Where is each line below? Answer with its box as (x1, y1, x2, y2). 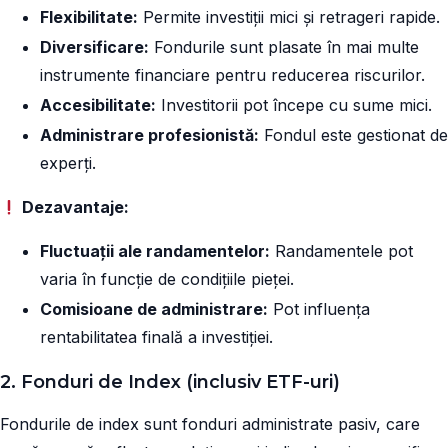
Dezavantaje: (18, 197, 130, 217)
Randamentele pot (270, 241, 413, 261)
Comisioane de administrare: (40, 299, 268, 319)
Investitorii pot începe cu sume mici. (156, 95, 432, 115)
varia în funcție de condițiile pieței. (40, 269, 294, 289)
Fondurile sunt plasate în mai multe (149, 37, 419, 57)
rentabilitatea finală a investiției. (40, 327, 273, 347)
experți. (40, 153, 96, 173)
